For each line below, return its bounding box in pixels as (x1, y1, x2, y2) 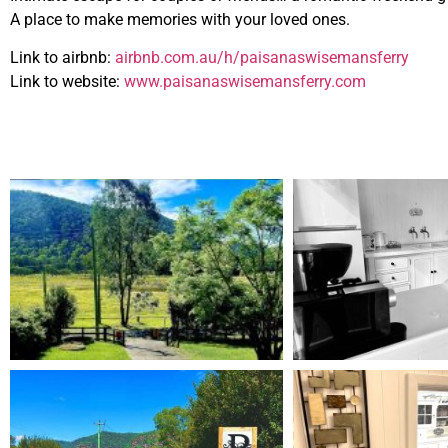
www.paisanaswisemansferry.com (124, 72, 370, 92)
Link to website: (10, 72, 124, 92)
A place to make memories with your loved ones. (10, 9, 350, 29)
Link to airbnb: (10, 48, 115, 68)
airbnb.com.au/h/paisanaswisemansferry (115, 48, 409, 68)
